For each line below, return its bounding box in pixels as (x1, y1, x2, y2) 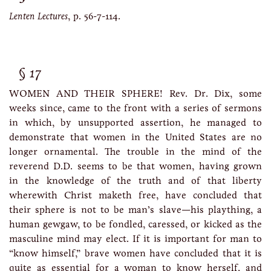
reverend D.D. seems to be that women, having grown (9, 160, 262, 172)
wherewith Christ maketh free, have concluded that (9, 189, 262, 201)
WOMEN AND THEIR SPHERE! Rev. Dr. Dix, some (9, 88, 262, 99)
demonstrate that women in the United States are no (9, 131, 262, 143)
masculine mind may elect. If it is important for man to (9, 233, 262, 244)
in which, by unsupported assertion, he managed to (9, 117, 262, 128)
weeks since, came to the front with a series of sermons (9, 102, 262, 114)
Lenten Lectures (9, 10, 68, 22)
